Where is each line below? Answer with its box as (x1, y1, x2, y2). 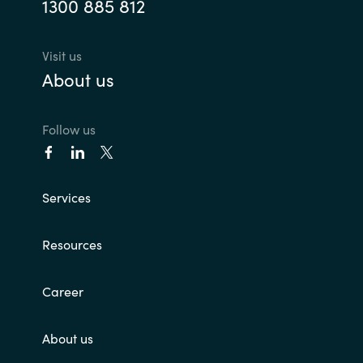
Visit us (41, 46, 82, 65)
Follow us (41, 120, 96, 139)
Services (41, 188, 91, 207)
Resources (41, 235, 102, 254)
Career (41, 282, 83, 301)
